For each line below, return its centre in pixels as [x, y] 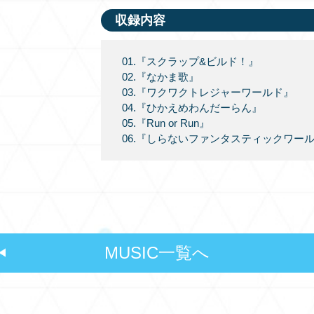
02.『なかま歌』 [161, 77]
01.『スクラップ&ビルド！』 [190, 62]
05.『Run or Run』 [166, 123]
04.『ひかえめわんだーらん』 [192, 108]
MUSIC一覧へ [157, 253]
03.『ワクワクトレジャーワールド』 [208, 93]
